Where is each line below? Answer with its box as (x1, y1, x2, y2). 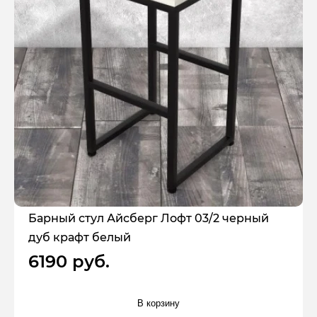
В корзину (137, 298, 180, 309)
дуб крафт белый (28, 230, 131, 244)
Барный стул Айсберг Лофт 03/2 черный (28, 211, 269, 225)
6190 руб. (28, 250, 110, 272)
